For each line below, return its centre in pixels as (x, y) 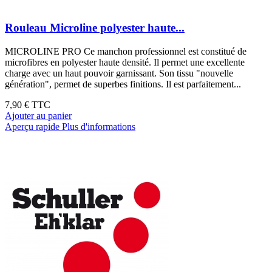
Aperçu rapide (32, 126)
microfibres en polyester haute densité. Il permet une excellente (125, 62)
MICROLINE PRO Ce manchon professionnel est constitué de (126, 51)
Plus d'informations (99, 126)
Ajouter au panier (38, 115)
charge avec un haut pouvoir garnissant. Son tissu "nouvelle (119, 73)
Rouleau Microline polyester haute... (95, 27)
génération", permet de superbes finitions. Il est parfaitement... (123, 84)
